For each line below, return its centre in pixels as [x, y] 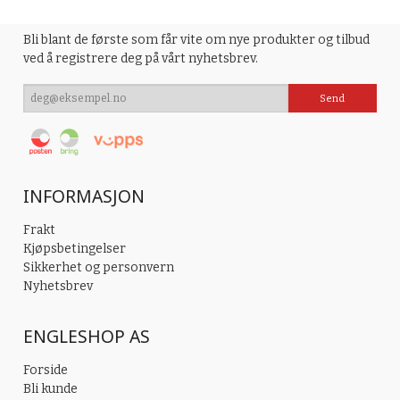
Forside [46, 371]
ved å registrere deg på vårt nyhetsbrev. [141, 59]
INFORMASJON [84, 196]
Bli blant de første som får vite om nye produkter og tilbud [197, 40]
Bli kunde [51, 389]
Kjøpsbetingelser [75, 248]
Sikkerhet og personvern [99, 267]
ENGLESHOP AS [87, 337]
